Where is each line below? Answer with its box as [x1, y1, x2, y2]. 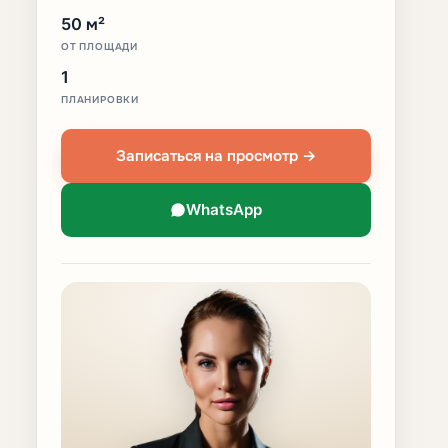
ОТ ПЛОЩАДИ [61, 39, 138, 52]
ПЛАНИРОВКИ [61, 92, 139, 105]
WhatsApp [186, 200, 262, 220]
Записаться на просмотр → [115, 145, 317, 165]
